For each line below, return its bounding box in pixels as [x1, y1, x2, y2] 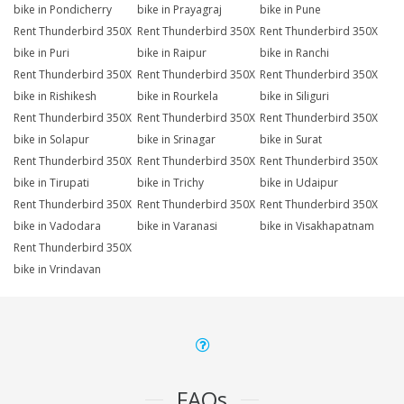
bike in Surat [260, 132, 323, 148]
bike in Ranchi [260, 45, 330, 61]
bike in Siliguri [260, 88, 330, 105]
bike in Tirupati [14, 175, 89, 191]
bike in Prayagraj [136, 2, 222, 18]
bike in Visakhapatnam [260, 218, 375, 234]
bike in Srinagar [136, 132, 216, 148]
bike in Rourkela [136, 88, 218, 105]
